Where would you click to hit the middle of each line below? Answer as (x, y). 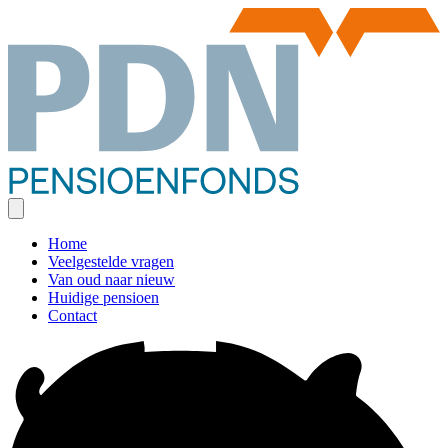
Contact (72, 315)
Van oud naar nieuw (111, 279)
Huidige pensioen (103, 297)
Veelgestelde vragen (111, 261)
